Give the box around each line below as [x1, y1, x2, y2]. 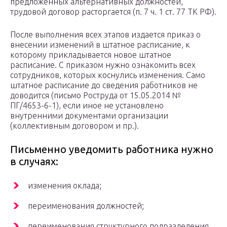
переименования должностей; [28, 201, 144, 211]
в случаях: [10, 156, 58, 168]
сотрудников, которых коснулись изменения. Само [10, 70, 205, 80]
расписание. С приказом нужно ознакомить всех [10, 60, 196, 70]
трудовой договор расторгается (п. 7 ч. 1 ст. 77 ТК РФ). [10, 7, 216, 17]
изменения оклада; [28, 181, 101, 191]
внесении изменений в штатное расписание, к [10, 40, 190, 50]
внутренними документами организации [10, 111, 168, 121]
